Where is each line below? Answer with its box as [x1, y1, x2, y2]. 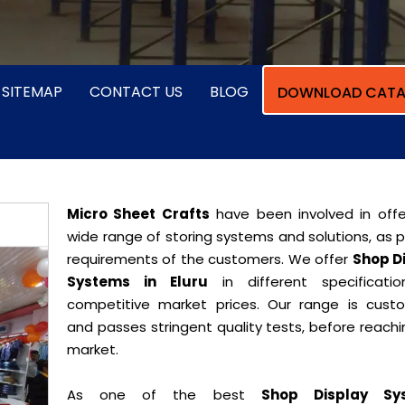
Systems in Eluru [67, 272, 208, 291]
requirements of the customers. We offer [67, 250, 353, 268]
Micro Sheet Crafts [67, 204, 210, 223]
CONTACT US [89, 81, 183, 102]
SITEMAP [2, 81, 62, 102]
